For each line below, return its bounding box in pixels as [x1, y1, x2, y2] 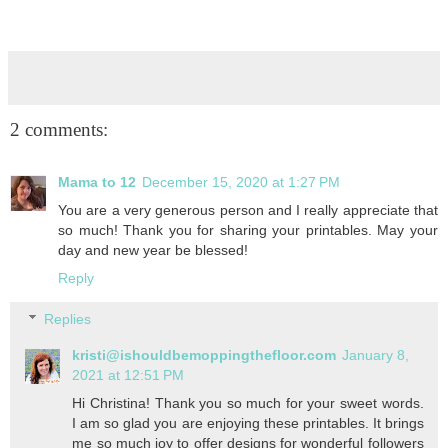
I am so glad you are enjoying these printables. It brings [72, 415, 424, 432]
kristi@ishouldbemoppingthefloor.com [72, 347, 337, 364]
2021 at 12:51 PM [72, 367, 185, 384]
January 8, [342, 347, 410, 364]
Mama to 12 [58, 173, 136, 190]
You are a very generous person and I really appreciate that [58, 201, 438, 218]
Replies [44, 311, 92, 328]
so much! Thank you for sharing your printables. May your [58, 221, 438, 238]
